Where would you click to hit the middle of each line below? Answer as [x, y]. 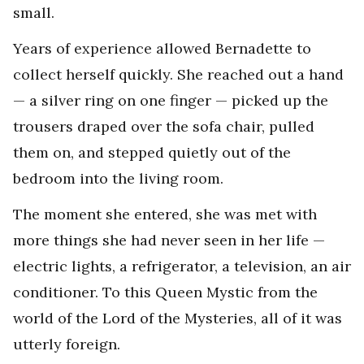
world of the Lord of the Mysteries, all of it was [178, 318]
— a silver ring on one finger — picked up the [171, 101]
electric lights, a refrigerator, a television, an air [182, 266]
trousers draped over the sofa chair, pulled [164, 127]
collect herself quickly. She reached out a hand [178, 75]
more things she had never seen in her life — [169, 240]
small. [34, 13]
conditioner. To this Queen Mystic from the [165, 292]
